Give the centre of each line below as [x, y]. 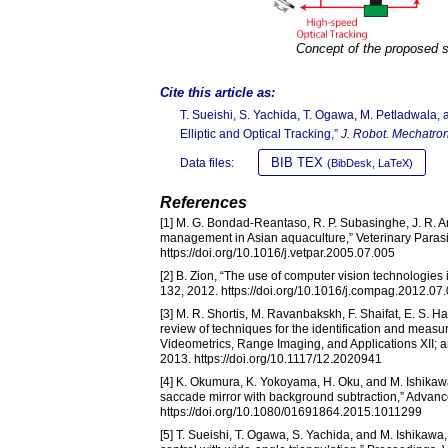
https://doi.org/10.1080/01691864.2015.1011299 [291, 412]
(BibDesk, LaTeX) [370, 163]
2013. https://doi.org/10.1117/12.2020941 [271, 359]
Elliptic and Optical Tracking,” [260, 134]
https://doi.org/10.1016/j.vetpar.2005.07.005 [277, 253]
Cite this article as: [217, 93]
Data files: [207, 163]
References [203, 203]
